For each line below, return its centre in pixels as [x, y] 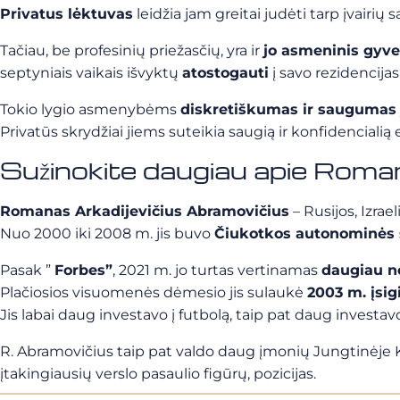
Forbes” [83, 270]
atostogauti [225, 73]
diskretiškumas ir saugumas [288, 109]
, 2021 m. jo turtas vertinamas [217, 270]
